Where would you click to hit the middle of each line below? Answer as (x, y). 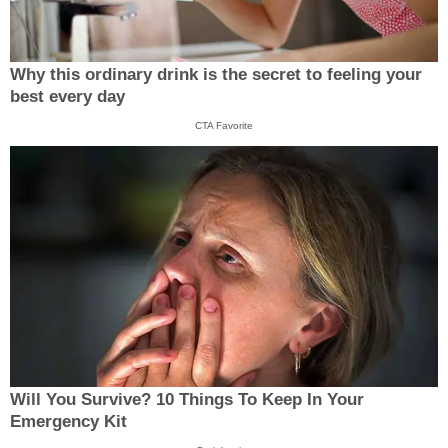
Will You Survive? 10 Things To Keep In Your (187, 399)
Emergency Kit (68, 421)
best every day (67, 97)
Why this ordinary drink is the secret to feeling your (216, 75)
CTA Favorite (224, 126)
